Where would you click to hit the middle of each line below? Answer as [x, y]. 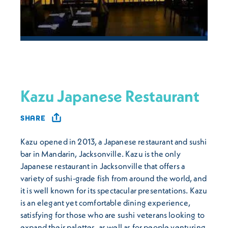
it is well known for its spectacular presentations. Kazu [114, 190]
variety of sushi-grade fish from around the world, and [113, 178]
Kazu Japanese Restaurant [110, 96]
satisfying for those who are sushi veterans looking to [112, 215]
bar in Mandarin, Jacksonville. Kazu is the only [101, 153]
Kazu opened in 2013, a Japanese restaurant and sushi [114, 141]
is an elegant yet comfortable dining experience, [105, 202]
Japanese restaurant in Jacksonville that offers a [103, 166]
